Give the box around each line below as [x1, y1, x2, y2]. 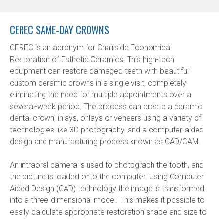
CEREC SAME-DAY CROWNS [10, 22, 109, 37]
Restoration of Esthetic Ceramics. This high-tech [10, 55, 174, 64]
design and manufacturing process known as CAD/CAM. [10, 137, 200, 146]
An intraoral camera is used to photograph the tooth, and [10, 160, 204, 170]
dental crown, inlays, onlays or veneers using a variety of [10, 113, 201, 123]
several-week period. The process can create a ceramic [10, 102, 202, 111]
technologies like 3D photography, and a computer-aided [10, 125, 204, 134]
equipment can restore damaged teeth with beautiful [10, 66, 189, 76]
